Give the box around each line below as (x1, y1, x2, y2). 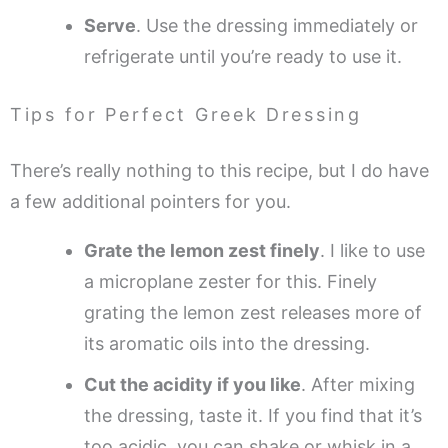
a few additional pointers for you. (10, 190, 291, 212)
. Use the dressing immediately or (136, 14, 418, 36)
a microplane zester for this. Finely (84, 270, 377, 292)
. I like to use (320, 239, 425, 261)
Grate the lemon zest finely (84, 239, 320, 261)
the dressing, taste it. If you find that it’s (84, 404, 422, 426)
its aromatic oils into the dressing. (84, 332, 370, 354)
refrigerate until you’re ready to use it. (84, 45, 402, 67)
